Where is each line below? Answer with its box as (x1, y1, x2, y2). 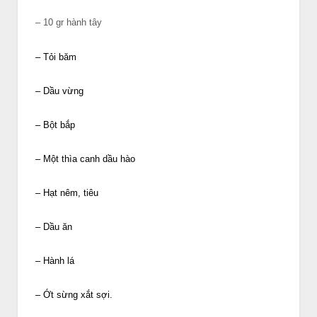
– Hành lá (35, 255, 74, 267)
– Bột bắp (35, 119, 78, 130)
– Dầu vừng (35, 85, 83, 96)
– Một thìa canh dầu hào (35, 153, 135, 164)
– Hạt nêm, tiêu (35, 187, 98, 198)
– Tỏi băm (35, 51, 76, 62)
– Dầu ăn (35, 221, 72, 233)
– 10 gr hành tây (35, 17, 102, 28)
